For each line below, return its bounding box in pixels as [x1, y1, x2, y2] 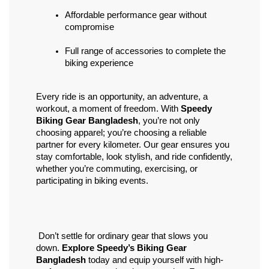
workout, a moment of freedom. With [36, 104, 181, 114]
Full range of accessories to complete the [65, 46, 226, 56]
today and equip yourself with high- [86, 255, 223, 265]
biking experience [65, 58, 133, 68]
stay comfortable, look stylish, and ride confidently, [36, 152, 232, 162]
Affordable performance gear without [65, 10, 207, 20]
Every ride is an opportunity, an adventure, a [36, 92, 208, 102]
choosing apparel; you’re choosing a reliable [36, 128, 207, 138]
